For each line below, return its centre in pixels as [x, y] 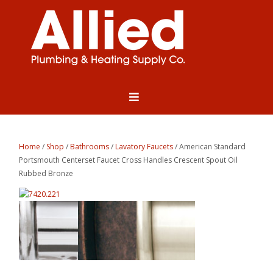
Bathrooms [90, 147]
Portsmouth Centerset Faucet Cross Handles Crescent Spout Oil [129, 160]
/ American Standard [210, 147]
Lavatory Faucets [144, 147]
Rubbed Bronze [46, 174]
